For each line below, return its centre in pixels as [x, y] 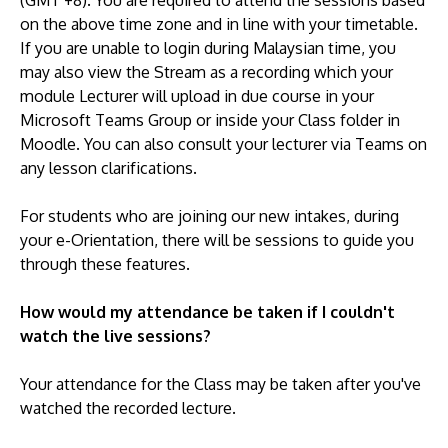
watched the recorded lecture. [128, 408]
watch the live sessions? [115, 336]
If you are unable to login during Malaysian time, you [208, 48]
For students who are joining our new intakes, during [209, 216]
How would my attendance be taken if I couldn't [207, 312]
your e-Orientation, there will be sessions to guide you [217, 240]
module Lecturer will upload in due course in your [197, 96]
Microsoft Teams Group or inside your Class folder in [210, 120]
